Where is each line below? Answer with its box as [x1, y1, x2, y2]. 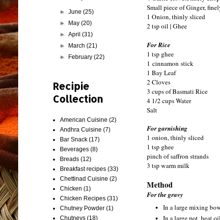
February [68, 53, 94, 60]
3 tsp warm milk [147, 161, 190, 170]
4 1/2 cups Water [147, 96, 191, 106]
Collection [53, 92, 103, 105]
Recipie [53, 79, 89, 92]
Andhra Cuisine [60, 126, 102, 133]
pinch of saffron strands [147, 152, 209, 161]
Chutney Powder [60, 204, 105, 212]
